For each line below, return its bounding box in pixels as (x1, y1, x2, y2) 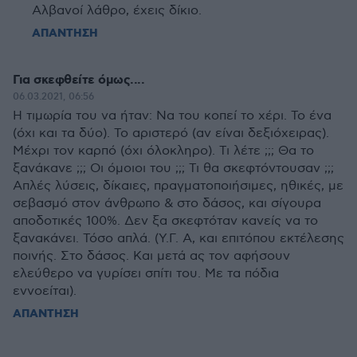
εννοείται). (13, 284, 76, 299)
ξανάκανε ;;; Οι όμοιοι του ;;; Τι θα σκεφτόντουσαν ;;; (13, 161, 334, 176)
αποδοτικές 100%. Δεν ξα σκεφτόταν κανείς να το (13, 214, 318, 229)
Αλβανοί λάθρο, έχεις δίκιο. (32, 3, 202, 18)
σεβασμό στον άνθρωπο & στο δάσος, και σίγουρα (13, 196, 321, 211)
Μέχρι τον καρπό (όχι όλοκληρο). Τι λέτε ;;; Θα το (13, 143, 314, 159)
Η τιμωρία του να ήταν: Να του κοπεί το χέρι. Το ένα (13, 108, 331, 124)
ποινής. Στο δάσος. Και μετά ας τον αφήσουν (13, 249, 290, 264)
